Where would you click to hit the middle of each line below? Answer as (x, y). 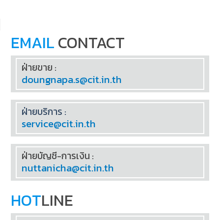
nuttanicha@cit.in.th (68, 168)
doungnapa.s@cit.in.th (72, 80)
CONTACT (90, 42)
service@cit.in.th (59, 124)
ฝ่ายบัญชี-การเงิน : (58, 156)
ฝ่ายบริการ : (44, 111)
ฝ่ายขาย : (39, 67)
